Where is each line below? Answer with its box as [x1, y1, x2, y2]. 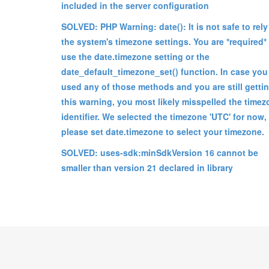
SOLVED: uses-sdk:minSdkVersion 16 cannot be [61, 146, 258, 159]
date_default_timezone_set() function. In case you [61, 65, 268, 77]
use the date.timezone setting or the [61, 50, 210, 62]
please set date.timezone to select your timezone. [61, 125, 264, 138]
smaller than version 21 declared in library [61, 161, 233, 174]
